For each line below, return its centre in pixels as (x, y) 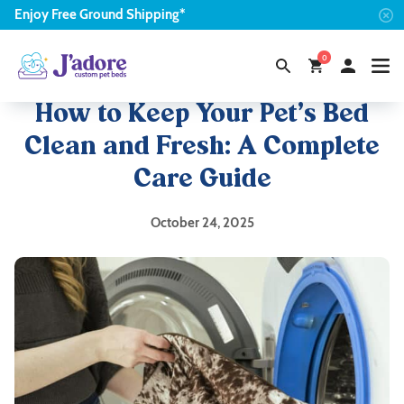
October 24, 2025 (202, 223)
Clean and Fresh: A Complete (202, 148)
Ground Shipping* (131, 14)
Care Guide (202, 180)
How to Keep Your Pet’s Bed (202, 115)
